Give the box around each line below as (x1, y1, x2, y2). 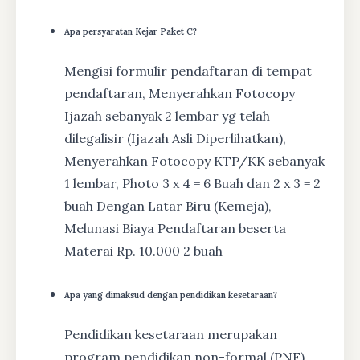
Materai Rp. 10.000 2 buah (64, 243, 223, 260)
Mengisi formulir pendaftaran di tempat (64, 63, 312, 80)
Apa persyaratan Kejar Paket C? (64, 26, 197, 38)
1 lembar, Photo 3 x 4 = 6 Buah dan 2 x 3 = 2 (64, 175, 321, 192)
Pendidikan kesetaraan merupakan (64, 326, 277, 343)
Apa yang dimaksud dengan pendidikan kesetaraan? (64, 289, 277, 301)
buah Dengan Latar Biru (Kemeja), (64, 198, 272, 215)
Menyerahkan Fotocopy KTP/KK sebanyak (64, 153, 325, 170)
